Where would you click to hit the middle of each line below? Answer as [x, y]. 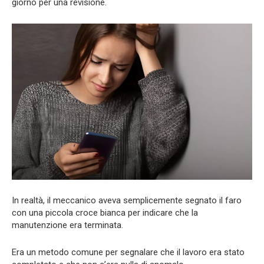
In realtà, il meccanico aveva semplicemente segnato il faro [127, 201]
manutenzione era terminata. [67, 225]
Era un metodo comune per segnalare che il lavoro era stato [128, 253]
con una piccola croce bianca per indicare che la [105, 213]
